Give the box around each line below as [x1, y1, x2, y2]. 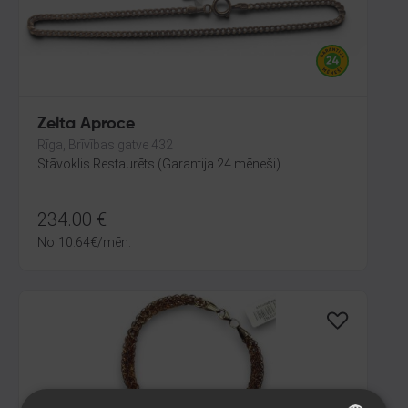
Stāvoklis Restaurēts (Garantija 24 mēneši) [37, 157, 280, 171]
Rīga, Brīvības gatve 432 [37, 138, 173, 152]
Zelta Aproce [37, 116, 135, 132]
